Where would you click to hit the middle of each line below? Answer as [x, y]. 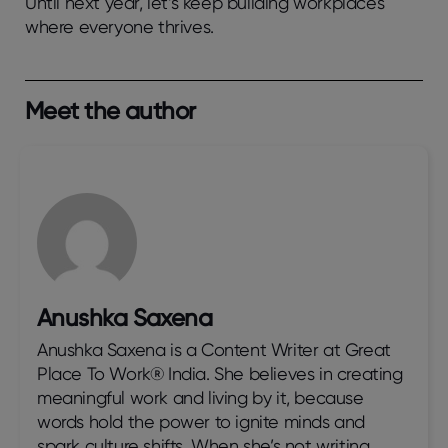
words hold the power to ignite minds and [201, 422]
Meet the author [110, 111]
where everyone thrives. [119, 27]
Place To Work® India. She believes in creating [220, 374]
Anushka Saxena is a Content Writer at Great [214, 350]
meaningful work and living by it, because [200, 398]
